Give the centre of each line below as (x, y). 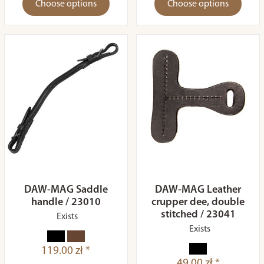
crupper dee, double (198, 202)
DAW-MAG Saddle (66, 190)
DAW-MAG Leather (198, 190)
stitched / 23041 (198, 215)
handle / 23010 (66, 202)
